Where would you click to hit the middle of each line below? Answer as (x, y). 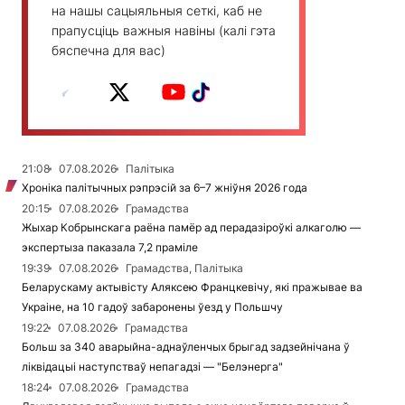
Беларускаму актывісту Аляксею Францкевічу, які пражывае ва (192, 287)
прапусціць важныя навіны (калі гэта (164, 30)
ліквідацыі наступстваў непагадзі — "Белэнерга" (152, 367)
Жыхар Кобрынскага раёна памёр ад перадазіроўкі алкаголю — (191, 227)
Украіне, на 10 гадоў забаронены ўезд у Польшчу (152, 307)
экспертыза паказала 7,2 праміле (110, 247)
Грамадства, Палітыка (184, 268)
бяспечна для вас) (108, 50)
